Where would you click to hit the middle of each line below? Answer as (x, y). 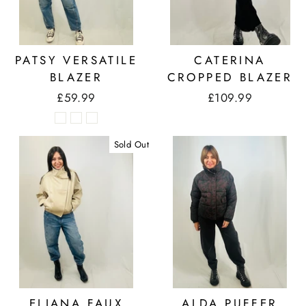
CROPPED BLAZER (230, 77)
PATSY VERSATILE (76, 60)
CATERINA (230, 60)
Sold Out (131, 144)
